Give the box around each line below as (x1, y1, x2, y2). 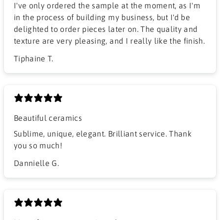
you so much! (14, 140, 63, 150)
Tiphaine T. (14, 54, 54, 63)
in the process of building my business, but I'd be (14, 12, 190, 22)
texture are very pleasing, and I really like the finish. (14, 36, 205, 45)
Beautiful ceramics (14, 113, 82, 122)
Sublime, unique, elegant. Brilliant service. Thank (14, 129, 192, 138)
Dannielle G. (14, 158, 59, 167)
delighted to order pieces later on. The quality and (14, 24, 198, 33)
